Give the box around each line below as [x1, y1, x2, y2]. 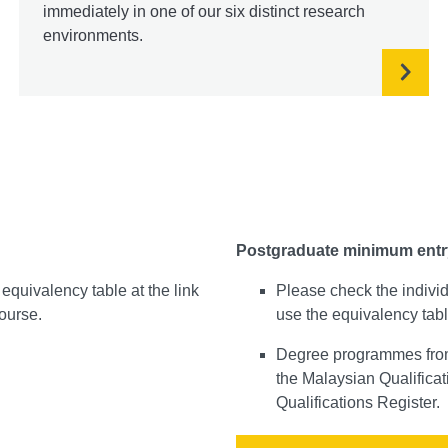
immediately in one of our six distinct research [42, 2, 365, 20]
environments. [42, 26, 143, 44]
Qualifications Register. [276, 393, 440, 411]
